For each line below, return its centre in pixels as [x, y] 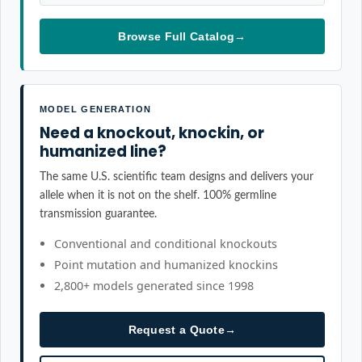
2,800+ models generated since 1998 [154, 286]
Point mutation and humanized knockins [166, 265]
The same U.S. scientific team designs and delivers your [177, 177]
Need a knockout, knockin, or [152, 133]
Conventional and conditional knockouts [166, 244]
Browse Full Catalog [177, 36]
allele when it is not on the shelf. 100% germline [158, 195]
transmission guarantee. [98, 214]
